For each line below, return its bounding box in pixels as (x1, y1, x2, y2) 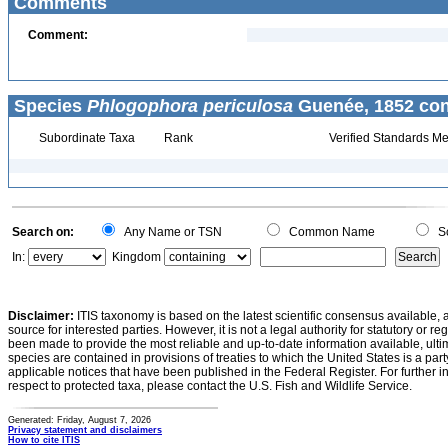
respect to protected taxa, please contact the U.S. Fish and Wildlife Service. (8, 379, 412, 393)
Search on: (12, 225, 74, 239)
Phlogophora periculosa (87, 96, 293, 116)
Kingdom (112, 250, 161, 264)
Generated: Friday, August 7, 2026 (8, 415, 151, 425)
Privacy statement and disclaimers (8, 425, 162, 435)
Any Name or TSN (118, 225, 222, 239)
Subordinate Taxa (35, 131, 135, 145)
